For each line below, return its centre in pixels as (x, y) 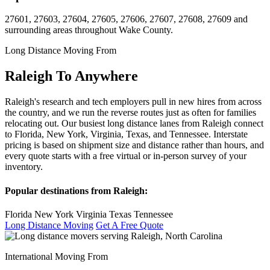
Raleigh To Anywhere (71, 76)
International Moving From (56, 256)
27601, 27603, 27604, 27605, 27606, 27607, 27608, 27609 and (126, 19)
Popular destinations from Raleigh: (76, 190)
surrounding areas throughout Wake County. (89, 30)
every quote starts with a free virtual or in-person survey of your (126, 156)
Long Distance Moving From (61, 51)
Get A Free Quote (130, 225)
